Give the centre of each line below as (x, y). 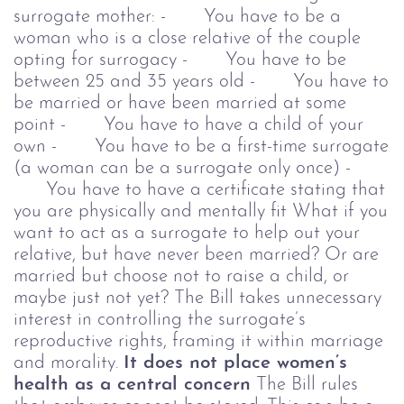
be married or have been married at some (180, 103)
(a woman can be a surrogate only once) (177, 168)
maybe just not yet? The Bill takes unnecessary (197, 298)
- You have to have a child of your (212, 124)
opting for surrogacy (95, 60)
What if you (340, 211)
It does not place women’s (235, 363)
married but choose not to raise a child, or (181, 276)
